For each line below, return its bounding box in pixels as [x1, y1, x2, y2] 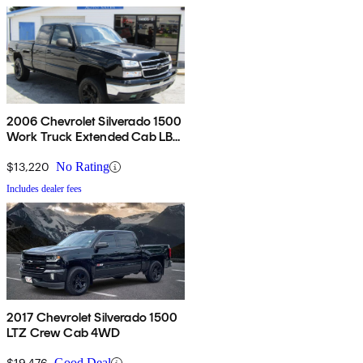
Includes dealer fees [6, 183, 82, 195]
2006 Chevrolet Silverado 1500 [6, 113, 182, 130]
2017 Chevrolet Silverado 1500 [6, 310, 178, 326]
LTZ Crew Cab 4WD [6, 325, 121, 341]
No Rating [56, 160, 109, 174]
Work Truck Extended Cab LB [6, 129, 173, 145]
